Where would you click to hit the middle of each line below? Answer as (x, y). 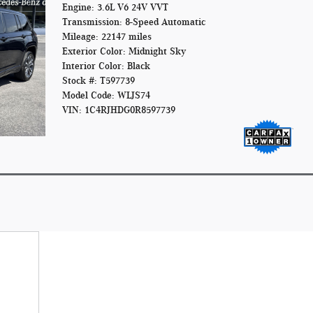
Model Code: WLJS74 (106, 95)
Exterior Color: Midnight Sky (124, 51)
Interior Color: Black (106, 66)
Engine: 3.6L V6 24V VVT (115, 7)
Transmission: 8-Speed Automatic (133, 22)
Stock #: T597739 (98, 80)
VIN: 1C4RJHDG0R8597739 (118, 110)
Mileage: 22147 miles (107, 36)
